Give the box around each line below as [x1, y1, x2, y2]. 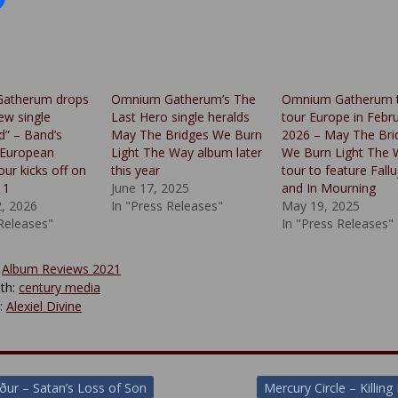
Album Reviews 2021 [2, 259, 121, 277]
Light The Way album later [111, 143, 263, 161]
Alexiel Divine [6, 297, 82, 314]
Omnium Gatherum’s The [111, 90, 257, 107]
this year [111, 161, 161, 179]
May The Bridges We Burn [111, 125, 263, 143]
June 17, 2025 [111, 179, 190, 196]
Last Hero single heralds [111, 107, 251, 125]
